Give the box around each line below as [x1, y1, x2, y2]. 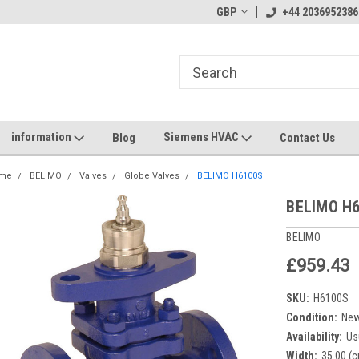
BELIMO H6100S [197, 171, 264, 181]
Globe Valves [124, 171, 180, 181]
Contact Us [280, 130, 335, 145]
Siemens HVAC [163, 130, 241, 144]
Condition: [286, 310, 338, 324]
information [11, 130, 74, 144]
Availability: [286, 329, 343, 343]
